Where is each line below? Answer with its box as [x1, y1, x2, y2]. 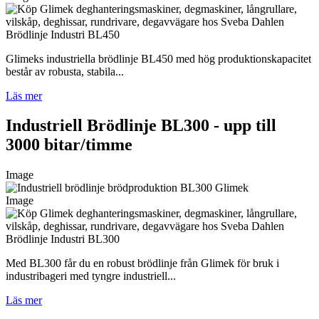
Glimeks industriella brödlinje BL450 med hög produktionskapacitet [6, 52, 311, 65]
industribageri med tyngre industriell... [6, 270, 176, 283]
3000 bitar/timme [6, 135, 132, 155]
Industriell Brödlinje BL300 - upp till [6, 116, 276, 135]
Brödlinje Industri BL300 [6, 233, 120, 246]
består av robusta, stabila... [6, 65, 124, 78]
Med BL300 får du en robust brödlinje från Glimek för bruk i [6, 257, 279, 270]
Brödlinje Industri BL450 [6, 28, 120, 41]
